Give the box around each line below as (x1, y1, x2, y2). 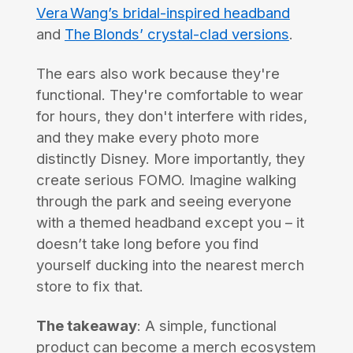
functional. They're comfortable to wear (35, 86, 303, 104)
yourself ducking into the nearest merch (35, 256, 304, 274)
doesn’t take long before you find (35, 235, 258, 253)
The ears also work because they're (35, 65, 280, 83)
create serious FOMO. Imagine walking (35, 171, 296, 189)
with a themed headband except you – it (35, 214, 304, 232)
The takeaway (35, 317, 137, 335)
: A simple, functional (136, 317, 277, 335)
